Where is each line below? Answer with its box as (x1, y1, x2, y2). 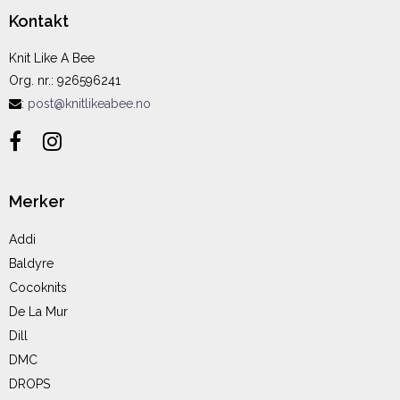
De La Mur (9, 304, 68, 320)
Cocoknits (9, 280, 67, 296)
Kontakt (9, 11, 69, 30)
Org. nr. (9, 72, 51, 87)
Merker (9, 191, 65, 211)
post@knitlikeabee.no (28, 96, 151, 111)
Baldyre (9, 256, 54, 271)
